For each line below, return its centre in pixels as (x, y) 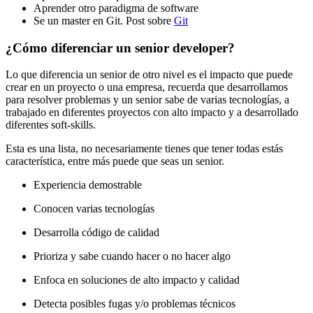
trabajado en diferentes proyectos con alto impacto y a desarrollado (152, 112)
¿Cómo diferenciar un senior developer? (120, 48)
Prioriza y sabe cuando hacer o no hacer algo (132, 256)
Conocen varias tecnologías (94, 209)
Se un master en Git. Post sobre (104, 20)
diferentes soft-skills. (51, 125)
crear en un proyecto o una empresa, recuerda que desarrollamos (147, 87)
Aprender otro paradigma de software (116, 8)
